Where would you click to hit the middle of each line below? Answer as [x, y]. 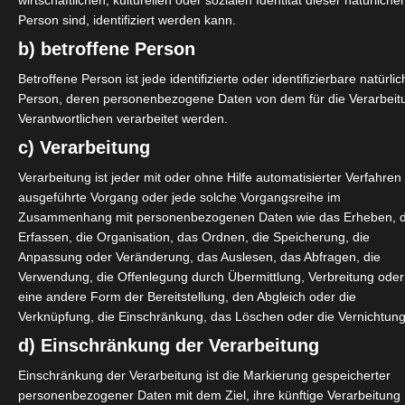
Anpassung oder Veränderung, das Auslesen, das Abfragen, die [200, 257]
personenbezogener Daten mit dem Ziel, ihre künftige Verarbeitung [210, 396]
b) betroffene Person [107, 49]
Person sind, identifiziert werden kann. [127, 20]
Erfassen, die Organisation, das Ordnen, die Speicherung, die [194, 237]
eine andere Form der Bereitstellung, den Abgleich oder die [188, 297]
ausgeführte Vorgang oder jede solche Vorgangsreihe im [180, 198]
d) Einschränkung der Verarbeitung [169, 346]
